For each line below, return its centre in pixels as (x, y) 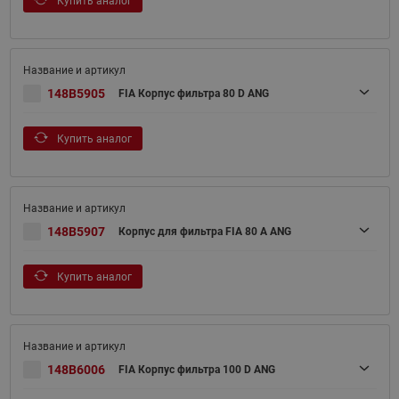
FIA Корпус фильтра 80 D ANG (193, 93)
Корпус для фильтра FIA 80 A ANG (204, 231)
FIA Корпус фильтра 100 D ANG (196, 369)
